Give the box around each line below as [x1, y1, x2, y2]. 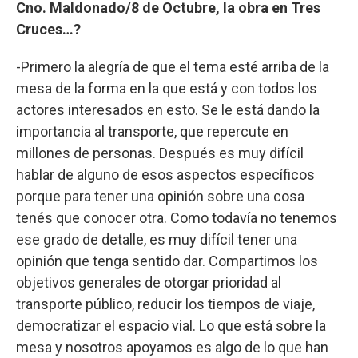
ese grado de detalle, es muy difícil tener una [16, 231, 297, 249]
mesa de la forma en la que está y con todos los [16, 80, 317, 97]
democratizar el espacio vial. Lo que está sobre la [16, 317, 326, 335]
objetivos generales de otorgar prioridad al [16, 274, 281, 292]
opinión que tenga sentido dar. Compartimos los [16, 253, 318, 270]
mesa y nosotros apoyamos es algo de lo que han [16, 339, 328, 356]
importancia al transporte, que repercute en [16, 123, 288, 141]
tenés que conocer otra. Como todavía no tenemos [16, 209, 337, 227]
